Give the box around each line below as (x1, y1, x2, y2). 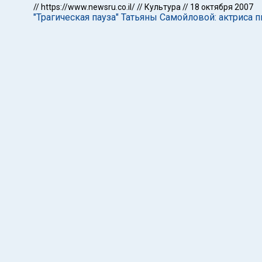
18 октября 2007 (190, 2, 253, 12)
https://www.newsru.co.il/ (41, 2, 135, 12)
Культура (144, 2, 181, 12)
